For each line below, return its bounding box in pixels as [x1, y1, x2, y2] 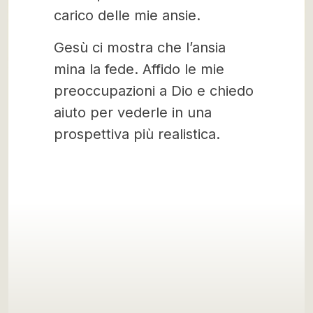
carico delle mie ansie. [54, 7, 201, 24]
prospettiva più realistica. [54, 126, 220, 143]
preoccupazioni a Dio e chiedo [54, 82, 254, 99]
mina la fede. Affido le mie [54, 61, 224, 78]
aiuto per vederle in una [54, 104, 212, 121]
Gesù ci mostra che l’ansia [54, 39, 226, 56]
